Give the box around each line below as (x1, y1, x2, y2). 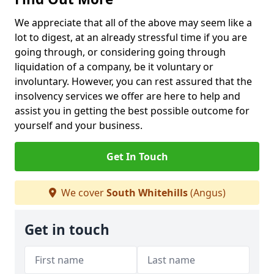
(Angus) (187, 186, 226, 199)
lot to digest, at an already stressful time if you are (15, 31, 247, 44)
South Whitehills (106, 186, 188, 199)
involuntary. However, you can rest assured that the (15, 75, 252, 88)
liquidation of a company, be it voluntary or (15, 60, 213, 73)
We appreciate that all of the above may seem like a (15, 16, 252, 29)
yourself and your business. (15, 119, 147, 132)
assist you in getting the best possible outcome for (15, 104, 250, 117)
